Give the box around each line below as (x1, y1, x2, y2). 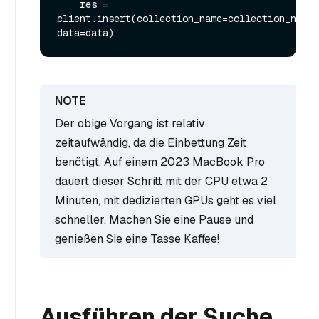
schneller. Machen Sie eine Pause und (55, 211, 253, 227)
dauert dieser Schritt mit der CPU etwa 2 (55, 173, 268, 189)
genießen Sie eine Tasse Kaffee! (55, 231, 219, 246)
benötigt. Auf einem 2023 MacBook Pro (55, 154, 265, 169)
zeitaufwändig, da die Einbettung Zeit (55, 135, 246, 150)
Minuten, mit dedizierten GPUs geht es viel (55, 192, 276, 208)
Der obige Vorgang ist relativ (55, 115, 205, 131)
